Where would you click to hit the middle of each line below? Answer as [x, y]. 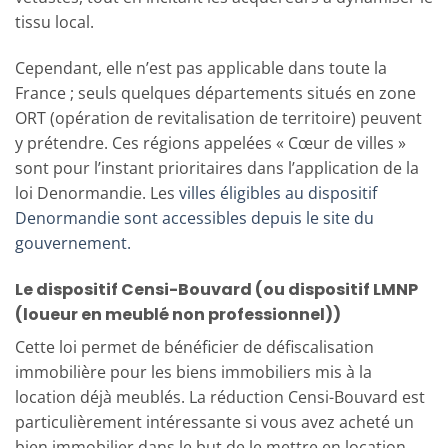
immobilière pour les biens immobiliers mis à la [193, 371]
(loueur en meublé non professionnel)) [178, 314]
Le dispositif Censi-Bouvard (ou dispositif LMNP [216, 289]
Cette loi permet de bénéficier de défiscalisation [194, 346]
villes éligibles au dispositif [278, 192]
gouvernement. [73, 242]
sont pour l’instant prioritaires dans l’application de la [217, 167]
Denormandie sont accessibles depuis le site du [194, 217]
